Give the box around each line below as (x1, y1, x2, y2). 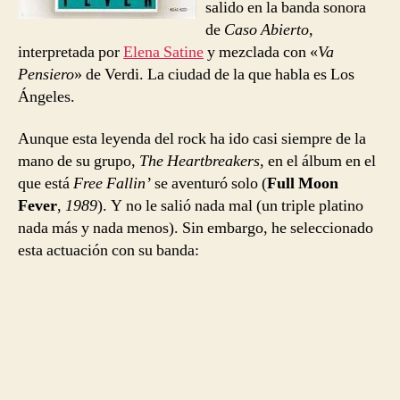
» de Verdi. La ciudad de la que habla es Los (74, 63, 354, 85)
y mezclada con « (204, 41, 318, 62)
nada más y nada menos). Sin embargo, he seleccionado (18, 218, 373, 239)
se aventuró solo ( (151, 173, 267, 195)
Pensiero (18, 63, 74, 85)
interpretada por (18, 41, 123, 62)
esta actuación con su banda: (18, 240, 199, 262)
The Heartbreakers (139, 151, 260, 172)
